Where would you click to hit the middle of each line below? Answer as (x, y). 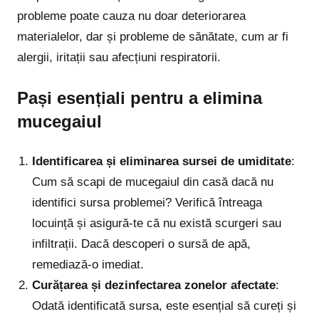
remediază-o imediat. (88, 265)
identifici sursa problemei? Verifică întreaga (147, 203)
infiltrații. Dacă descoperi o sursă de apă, (142, 244)
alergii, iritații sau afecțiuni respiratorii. (119, 58)
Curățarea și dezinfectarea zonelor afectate (154, 286)
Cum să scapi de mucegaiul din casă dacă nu (153, 182)
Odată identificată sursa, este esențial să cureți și (164, 306)
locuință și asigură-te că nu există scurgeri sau (157, 224)
